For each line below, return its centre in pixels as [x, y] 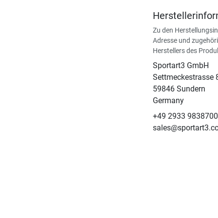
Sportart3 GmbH [181, 66]
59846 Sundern [179, 89]
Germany [168, 101]
